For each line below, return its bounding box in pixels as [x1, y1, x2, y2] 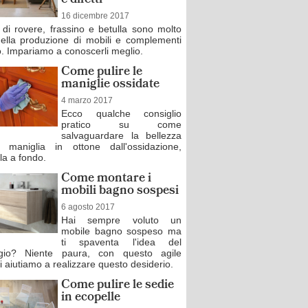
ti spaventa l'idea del [61, 236, 181, 247]
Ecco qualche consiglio [61, 108, 181, 119]
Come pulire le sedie [61, 275, 174, 296]
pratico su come [61, 119, 181, 130]
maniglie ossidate [61, 74, 159, 96]
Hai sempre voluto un [61, 214, 181, 225]
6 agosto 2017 [61, 202, 115, 212]
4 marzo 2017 [61, 96, 113, 105]
